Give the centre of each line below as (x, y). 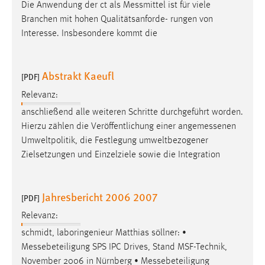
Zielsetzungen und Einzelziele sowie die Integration (121, 155)
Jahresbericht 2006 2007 (100, 196)
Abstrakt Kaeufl (78, 76)
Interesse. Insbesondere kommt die (89, 34)
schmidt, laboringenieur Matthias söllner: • (104, 233)
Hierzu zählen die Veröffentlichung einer (100, 126)
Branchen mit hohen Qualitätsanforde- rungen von (117, 20)
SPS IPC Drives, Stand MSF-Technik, (159, 248)
